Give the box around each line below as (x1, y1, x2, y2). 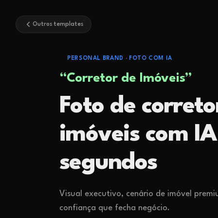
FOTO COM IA (128, 55, 172, 61)
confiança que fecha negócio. (59, 204, 170, 212)
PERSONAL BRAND (67, 55, 124, 61)
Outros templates (33, 21, 83, 27)
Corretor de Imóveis (66, 72, 185, 85)
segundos (59, 151, 157, 174)
